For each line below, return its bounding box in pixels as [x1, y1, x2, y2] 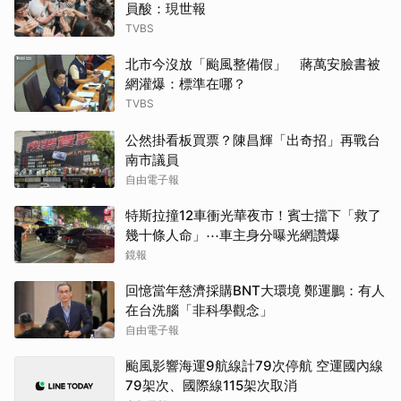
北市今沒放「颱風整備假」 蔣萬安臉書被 [125, 55, 380, 73]
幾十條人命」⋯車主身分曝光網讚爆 [125, 226, 340, 243]
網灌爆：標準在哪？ [125, 75, 246, 92]
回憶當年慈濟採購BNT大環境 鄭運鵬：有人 [125, 282, 385, 299]
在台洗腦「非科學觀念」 [125, 302, 273, 319]
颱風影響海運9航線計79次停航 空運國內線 [125, 357, 383, 374]
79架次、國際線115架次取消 [125, 377, 297, 394]
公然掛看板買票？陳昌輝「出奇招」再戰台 [125, 132, 380, 149]
